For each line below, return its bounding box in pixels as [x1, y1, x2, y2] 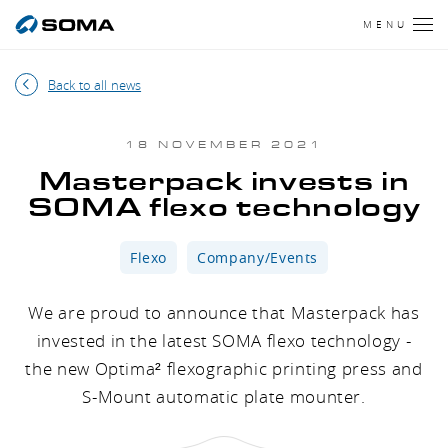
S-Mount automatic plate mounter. [82, 385, 366, 408]
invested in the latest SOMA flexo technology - [36, 329, 412, 352]
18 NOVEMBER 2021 [125, 139, 323, 151]
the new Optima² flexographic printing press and [25, 357, 423, 380]
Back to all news [48, 75, 142, 94]
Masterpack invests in [38, 167, 410, 197]
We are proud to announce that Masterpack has [28, 301, 420, 324]
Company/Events [197, 248, 319, 267]
